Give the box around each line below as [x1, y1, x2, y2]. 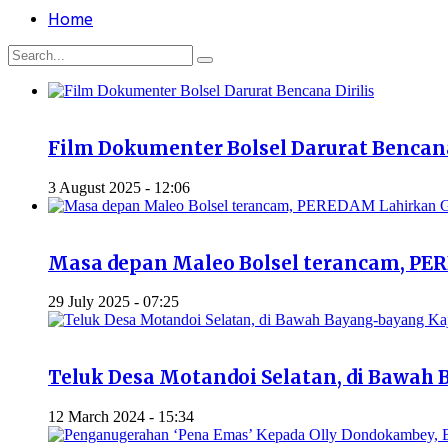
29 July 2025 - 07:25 [48, 293, 179, 311]
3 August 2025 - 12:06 [48, 178, 190, 196]
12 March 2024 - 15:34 [48, 407, 194, 425]
